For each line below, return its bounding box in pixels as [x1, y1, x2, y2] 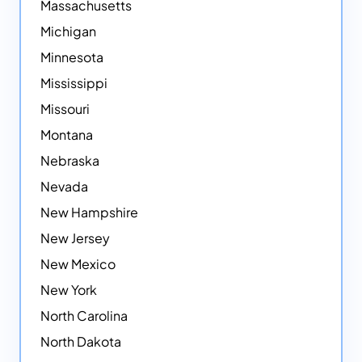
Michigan [40, 22, 96, 40]
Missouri [40, 99, 90, 117]
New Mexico [40, 255, 116, 272]
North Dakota [40, 332, 121, 350]
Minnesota [40, 48, 103, 65]
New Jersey [40, 229, 110, 246]
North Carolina [40, 306, 128, 324]
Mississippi [40, 74, 107, 91]
